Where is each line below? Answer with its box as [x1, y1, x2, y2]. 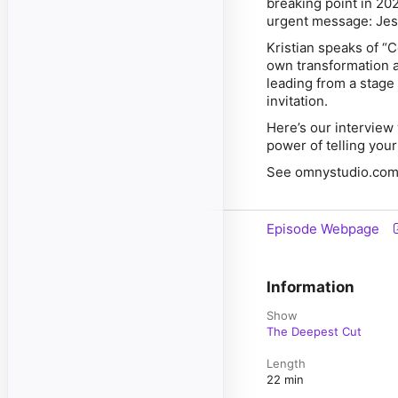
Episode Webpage [267, 220, 379, 237]
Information [267, 278, 354, 296]
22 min [267, 372, 304, 386]
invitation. [267, 92, 328, 109]
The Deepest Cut [267, 324, 362, 338]
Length [267, 356, 306, 370]
